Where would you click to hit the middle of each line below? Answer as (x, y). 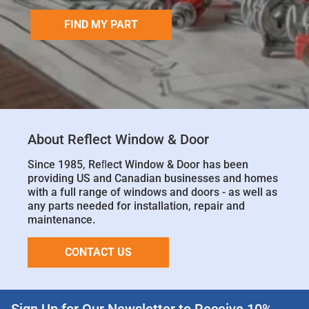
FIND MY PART (101, 24)
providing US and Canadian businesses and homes (153, 178)
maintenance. (61, 219)
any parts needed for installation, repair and (136, 206)
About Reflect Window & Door (118, 139)
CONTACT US (98, 252)
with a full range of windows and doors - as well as (152, 192)
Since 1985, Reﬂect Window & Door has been (138, 164)
